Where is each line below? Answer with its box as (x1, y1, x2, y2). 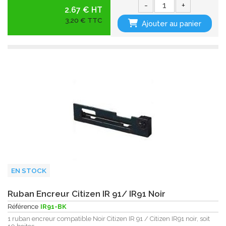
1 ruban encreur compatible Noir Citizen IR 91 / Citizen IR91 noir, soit (8, 215, 210, 223)
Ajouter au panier (142, 19, 202, 28)
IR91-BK (40, 203, 67, 211)
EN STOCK (11, 166, 46, 175)
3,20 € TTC (65, 16, 102, 25)
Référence (8, 203, 38, 211)
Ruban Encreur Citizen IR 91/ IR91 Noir (8, 189, 165, 199)
